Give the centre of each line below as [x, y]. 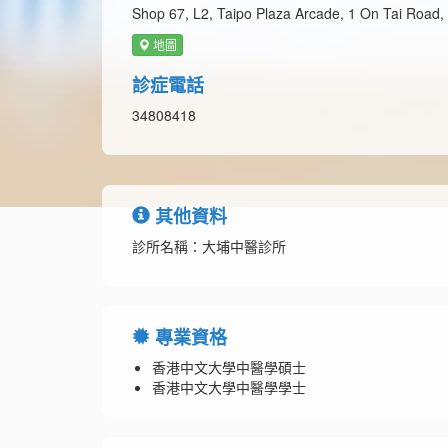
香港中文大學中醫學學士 [229, 387]
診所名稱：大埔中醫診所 [209, 246]
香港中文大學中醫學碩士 [229, 367]
